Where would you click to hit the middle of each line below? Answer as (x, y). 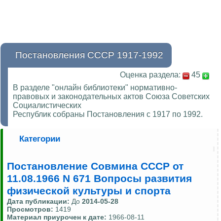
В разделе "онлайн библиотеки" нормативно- (95, 88)
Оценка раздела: (150, 75)
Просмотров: (31, 209)
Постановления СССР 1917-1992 (89, 55)
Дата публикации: (39, 202)
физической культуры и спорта (89, 191)
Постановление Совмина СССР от (95, 166)
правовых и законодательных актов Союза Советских (111, 97)
